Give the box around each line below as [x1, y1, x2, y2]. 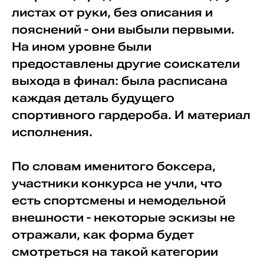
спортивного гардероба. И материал [11, 108, 250, 122]
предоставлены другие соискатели [11, 57, 240, 71]
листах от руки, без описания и [11, 5, 213, 19]
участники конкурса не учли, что [11, 176, 222, 190]
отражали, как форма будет [11, 227, 194, 242]
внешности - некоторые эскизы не [11, 210, 235, 225]
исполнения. [11, 125, 93, 139]
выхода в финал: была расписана [11, 74, 227, 88]
